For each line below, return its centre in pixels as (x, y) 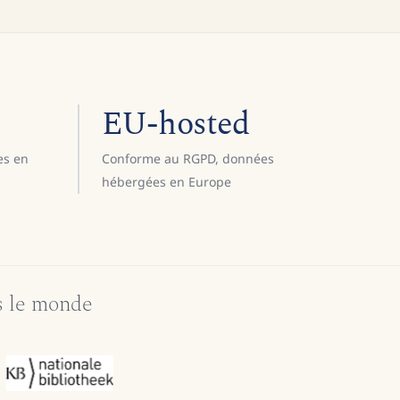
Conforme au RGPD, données (187, 158)
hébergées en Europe (166, 182)
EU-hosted (175, 125)
